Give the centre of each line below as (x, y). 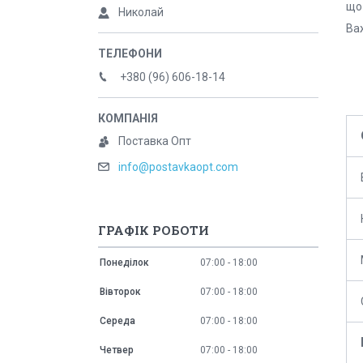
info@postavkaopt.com (178, 167)
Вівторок (120, 292)
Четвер (117, 350)
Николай (141, 12)
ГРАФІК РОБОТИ (154, 231)
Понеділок (124, 263)
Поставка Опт (155, 141)
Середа (117, 321)
